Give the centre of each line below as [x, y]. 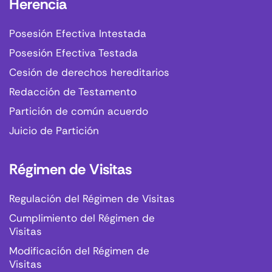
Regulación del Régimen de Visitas [92, 199]
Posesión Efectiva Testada [73, 53]
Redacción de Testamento [73, 92]
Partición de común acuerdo [79, 111]
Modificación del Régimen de [79, 251]
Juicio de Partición [54, 131]
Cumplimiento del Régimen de [82, 218]
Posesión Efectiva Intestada [78, 34]
